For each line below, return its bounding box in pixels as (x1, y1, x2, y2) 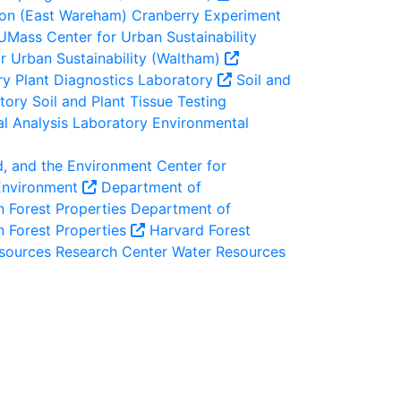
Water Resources (167, 243, 286, 260)
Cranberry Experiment (127, 6, 281, 24)
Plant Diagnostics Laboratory (11, 71, 218, 89)
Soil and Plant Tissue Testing (28, 92, 226, 110)
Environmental (148, 114, 249, 132)
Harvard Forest (149, 221, 251, 239)
